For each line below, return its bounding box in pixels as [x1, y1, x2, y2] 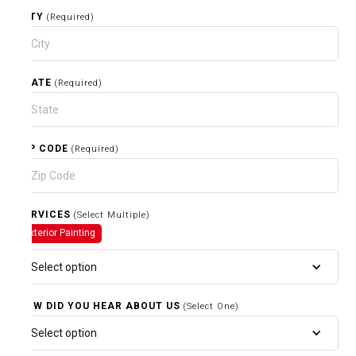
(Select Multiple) [73, 209, 151, 220]
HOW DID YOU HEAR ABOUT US [17, 300, 181, 311]
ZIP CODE [17, 142, 69, 154]
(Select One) [183, 300, 240, 311]
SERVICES [17, 208, 72, 220]
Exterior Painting [24, 226, 96, 238]
